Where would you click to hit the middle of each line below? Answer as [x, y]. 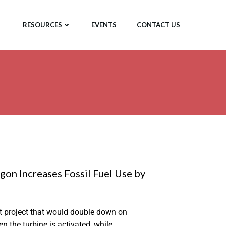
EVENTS [104, 25]
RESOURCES [42, 25]
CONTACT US [158, 25]
